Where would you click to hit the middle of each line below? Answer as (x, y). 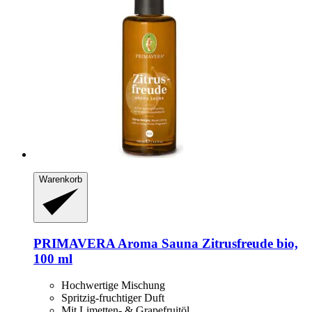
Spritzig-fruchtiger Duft (113, 298)
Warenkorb (61, 180)
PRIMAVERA (74, 243)
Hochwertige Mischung (113, 286)
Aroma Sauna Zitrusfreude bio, (206, 243)
